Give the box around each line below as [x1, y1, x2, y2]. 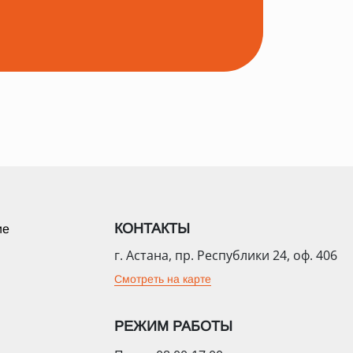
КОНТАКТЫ [114, 220, 190, 236]
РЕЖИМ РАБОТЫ [114, 318, 232, 334]
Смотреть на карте [114, 272, 211, 285]
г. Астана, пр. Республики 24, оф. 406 [114, 246, 337, 264]
